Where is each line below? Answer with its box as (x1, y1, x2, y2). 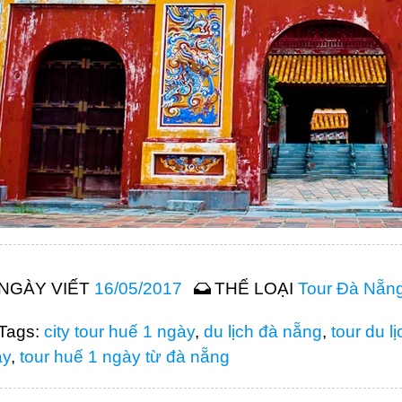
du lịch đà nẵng (203, 322, 322, 341)
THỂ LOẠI (214, 279, 299, 298)
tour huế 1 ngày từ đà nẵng (20, 347, 230, 366)
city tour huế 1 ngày (43, 322, 195, 341)
